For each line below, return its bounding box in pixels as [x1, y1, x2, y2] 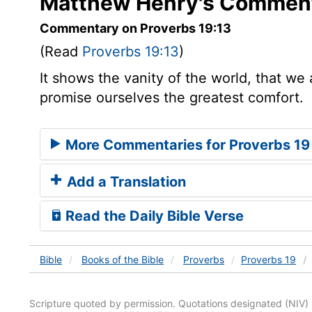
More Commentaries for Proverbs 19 [62, 136, 310, 153]
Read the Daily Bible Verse [62, 207, 244, 224]
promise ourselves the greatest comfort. [40, 88, 304, 106]
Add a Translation [63, 173, 186, 190]
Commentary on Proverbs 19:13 [40, 20, 231, 36]
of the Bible [112, 253, 164, 265]
